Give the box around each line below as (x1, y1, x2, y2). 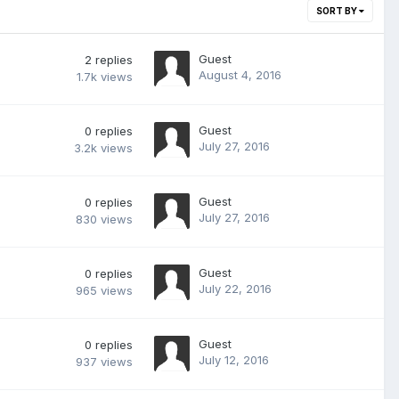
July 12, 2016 (199, 352, 269, 367)
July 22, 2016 (199, 281, 272, 296)
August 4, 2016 (199, 67, 281, 82)
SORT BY (316, 4, 359, 16)
